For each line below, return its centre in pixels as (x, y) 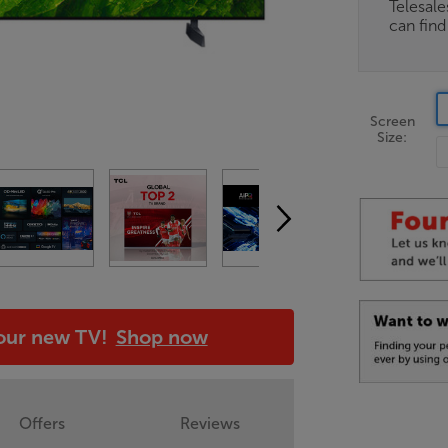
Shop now (161, 337)
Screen (392, 121)
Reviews (210, 424)
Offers (42, 424)
